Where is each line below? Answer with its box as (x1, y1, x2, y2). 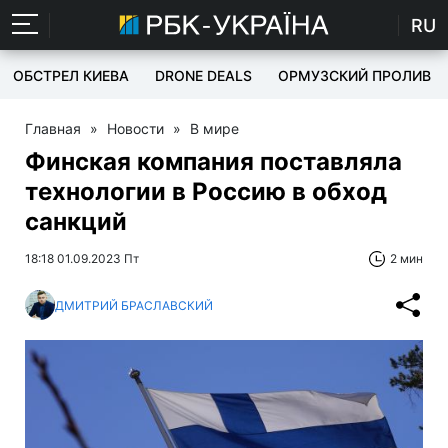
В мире (190, 120, 239, 137)
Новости (107, 120, 164, 137)
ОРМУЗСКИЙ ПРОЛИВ (278, 67, 431, 84)
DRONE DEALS (155, 67, 252, 84)
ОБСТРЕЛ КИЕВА (13, 67, 129, 84)
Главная (25, 120, 81, 137)
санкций (25, 207, 127, 236)
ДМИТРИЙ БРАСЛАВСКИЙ (55, 297, 213, 313)
